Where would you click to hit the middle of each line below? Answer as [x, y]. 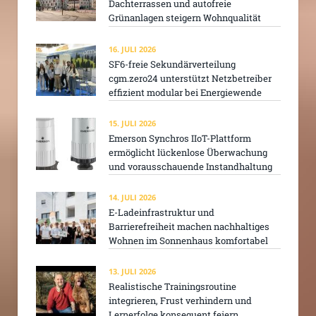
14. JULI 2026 [132, 197]
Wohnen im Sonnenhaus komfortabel [188, 241]
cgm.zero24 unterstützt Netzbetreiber [190, 78]
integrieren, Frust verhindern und [180, 301]
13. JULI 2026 [132, 272]
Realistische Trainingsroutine [172, 287]
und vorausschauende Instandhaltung [190, 166]
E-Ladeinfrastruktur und [162, 213]
